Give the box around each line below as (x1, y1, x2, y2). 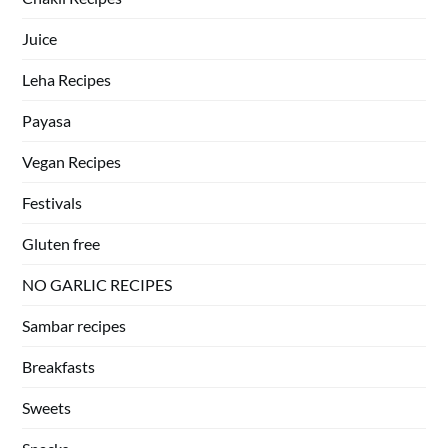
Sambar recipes (22, 316, 127, 335)
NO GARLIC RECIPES (22, 275, 173, 294)
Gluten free (22, 234, 101, 253)
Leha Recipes (22, 70, 112, 89)
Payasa (22, 111, 72, 130)
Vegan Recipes (22, 152, 122, 171)
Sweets (22, 398, 72, 417)
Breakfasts (22, 357, 96, 376)
